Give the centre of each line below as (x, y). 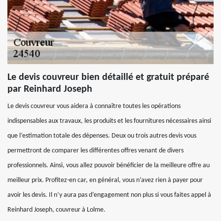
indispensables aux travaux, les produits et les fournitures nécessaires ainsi (109, 121)
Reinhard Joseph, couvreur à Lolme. (56, 210)
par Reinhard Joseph (50, 89)
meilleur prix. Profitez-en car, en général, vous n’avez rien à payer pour (105, 180)
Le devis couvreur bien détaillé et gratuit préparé (108, 77)
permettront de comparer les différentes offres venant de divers (95, 151)
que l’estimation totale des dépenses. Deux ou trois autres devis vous (102, 136)
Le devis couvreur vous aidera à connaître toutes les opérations (94, 106)
